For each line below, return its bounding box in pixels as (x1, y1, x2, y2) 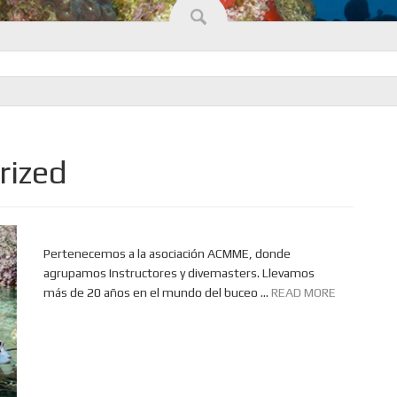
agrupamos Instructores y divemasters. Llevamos (43, 266, 315, 280)
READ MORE (271, 285, 336, 300)
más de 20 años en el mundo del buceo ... (43, 285, 271, 300)
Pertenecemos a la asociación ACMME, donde (43, 246, 291, 261)
